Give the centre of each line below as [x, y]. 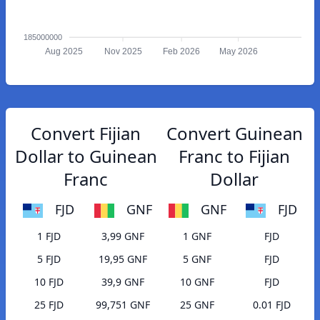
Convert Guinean [234, 133]
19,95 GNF [123, 259]
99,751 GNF [123, 305]
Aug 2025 [64, 52]
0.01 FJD [271, 305]
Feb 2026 [182, 52]
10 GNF [197, 282]
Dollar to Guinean [86, 156]
